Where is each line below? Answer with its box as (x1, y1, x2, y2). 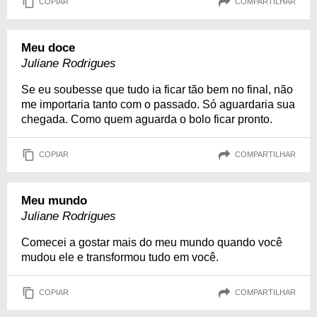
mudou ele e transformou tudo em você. (21, 250, 219, 263)
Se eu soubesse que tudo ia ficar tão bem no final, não (21, 83, 293, 96)
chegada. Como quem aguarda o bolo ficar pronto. (21, 113, 272, 125)
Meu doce (21, 40, 75, 54)
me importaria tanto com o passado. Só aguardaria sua (21, 98, 295, 110)
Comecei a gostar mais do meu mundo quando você (21, 236, 282, 248)
